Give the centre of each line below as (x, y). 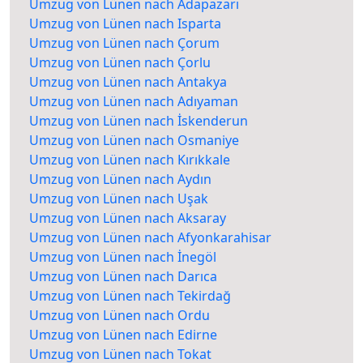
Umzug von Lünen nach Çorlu (120, 63)
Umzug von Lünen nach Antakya (128, 82)
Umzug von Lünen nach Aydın (120, 179)
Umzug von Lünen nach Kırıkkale (130, 160)
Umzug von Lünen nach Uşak (119, 199)
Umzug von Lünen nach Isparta (125, 24)
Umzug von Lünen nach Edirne (123, 335)
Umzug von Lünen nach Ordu (120, 316)
